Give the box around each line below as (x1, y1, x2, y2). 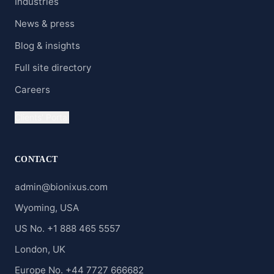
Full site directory (15, 62, 91, 74)
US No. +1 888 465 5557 (15, 223, 120, 235)
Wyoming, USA (15, 202, 79, 214)
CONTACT (15, 155, 58, 165)
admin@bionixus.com (15, 181, 108, 193)
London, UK (15, 243, 65, 256)
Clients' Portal (15, 112, 69, 123)
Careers (15, 84, 50, 96)
